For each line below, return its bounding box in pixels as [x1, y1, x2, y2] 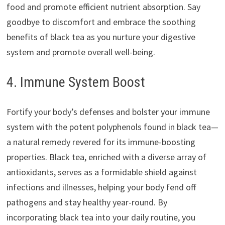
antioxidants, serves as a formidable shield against [6, 166, 197, 178]
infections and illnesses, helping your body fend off [6, 181, 196, 193]
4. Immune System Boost [6, 74, 145, 91]
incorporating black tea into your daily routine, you [6, 211, 195, 223]
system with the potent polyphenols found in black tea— [6, 121, 218, 133]
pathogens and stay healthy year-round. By [6, 196, 167, 208]
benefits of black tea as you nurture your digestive [6, 31, 195, 43]
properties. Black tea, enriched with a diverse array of [6, 151, 206, 163]
